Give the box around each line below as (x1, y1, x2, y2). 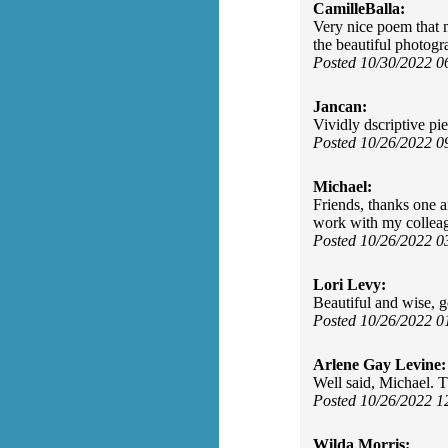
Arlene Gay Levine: (313, 356, 446, 373)
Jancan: (313, 98, 367, 115)
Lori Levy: (313, 276, 386, 293)
